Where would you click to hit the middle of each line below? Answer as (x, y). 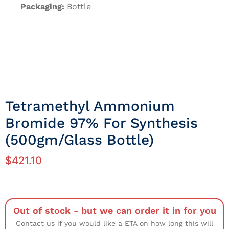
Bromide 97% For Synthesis (101, 123)
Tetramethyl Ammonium (90, 106)
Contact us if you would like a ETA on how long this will (114, 224)
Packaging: (42, 7)
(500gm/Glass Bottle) (79, 140)
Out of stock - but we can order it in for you (114, 211)
